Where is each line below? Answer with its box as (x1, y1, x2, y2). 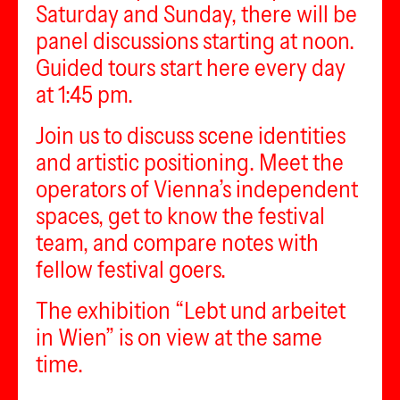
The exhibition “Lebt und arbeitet (36, 296, 346, 325)
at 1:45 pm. (36, 80, 133, 109)
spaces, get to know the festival (36, 202, 325, 230)
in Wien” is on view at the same (36, 323, 322, 352)
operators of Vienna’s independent (36, 175, 358, 204)
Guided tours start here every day (36, 54, 346, 82)
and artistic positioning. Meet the (36, 148, 344, 177)
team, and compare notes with (36, 229, 319, 257)
